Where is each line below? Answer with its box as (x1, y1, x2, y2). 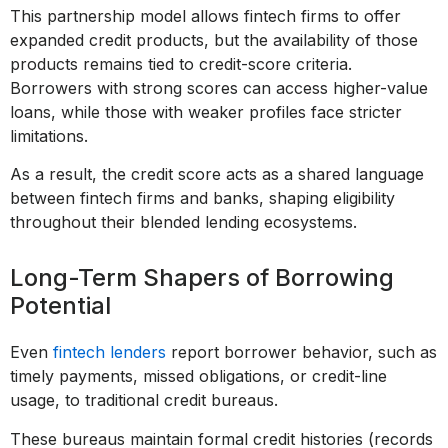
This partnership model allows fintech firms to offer (10, 6, 401, 27)
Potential (10, 291, 111, 321)
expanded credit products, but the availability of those (10, 30, 418, 51)
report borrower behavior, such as (166, 342, 437, 363)
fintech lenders (53, 342, 166, 363)
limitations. (10, 126, 88, 147)
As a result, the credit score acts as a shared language (10, 164, 424, 185)
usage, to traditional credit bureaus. (10, 390, 278, 411)
